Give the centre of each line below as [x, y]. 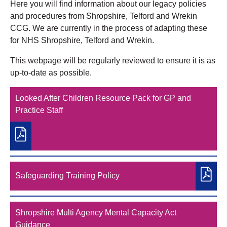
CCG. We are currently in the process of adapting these [109, 28]
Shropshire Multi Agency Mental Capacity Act [96, 212]
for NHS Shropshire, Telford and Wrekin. [82, 40]
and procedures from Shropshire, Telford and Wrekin [104, 16]
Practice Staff [39, 110]
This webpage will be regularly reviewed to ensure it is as [113, 60]
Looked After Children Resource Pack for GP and [103, 98]
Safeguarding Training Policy [67, 176]
